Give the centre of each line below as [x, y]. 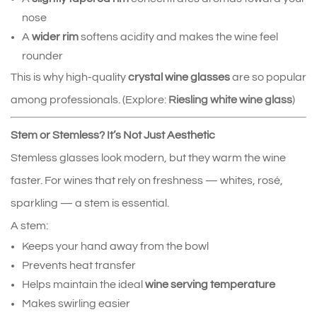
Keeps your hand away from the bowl [115, 247]
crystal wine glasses [179, 77]
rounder [42, 56]
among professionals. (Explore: [88, 100]
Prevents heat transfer [79, 266]
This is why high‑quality [69, 77]
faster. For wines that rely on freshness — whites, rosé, [147, 181]
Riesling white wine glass [230, 100]
